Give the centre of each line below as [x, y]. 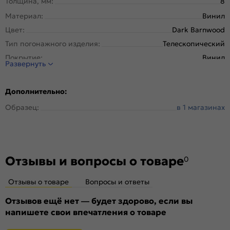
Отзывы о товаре [39, 181]
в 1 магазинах [201, 107]
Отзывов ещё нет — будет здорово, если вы [99, 200]
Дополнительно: [36, 91]
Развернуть [25, 63]
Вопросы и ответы [117, 181]
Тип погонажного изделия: [53, 43]
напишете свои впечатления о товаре [86, 212]
